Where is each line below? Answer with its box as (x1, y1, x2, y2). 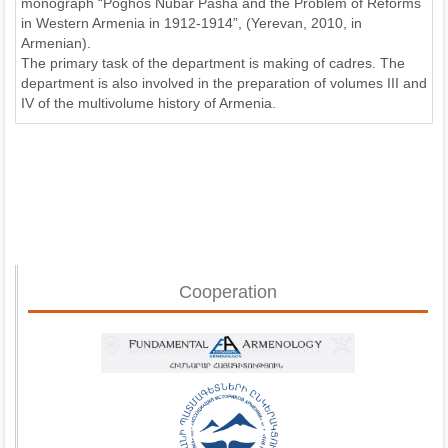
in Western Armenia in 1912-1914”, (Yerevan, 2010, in (21, 15, 362, 31)
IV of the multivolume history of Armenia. (21, 95, 276, 111)
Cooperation (179, 282, 277, 302)
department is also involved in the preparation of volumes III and (21, 75, 427, 91)
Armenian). (21, 35, 91, 51)
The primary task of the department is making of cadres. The (21, 55, 405, 71)
